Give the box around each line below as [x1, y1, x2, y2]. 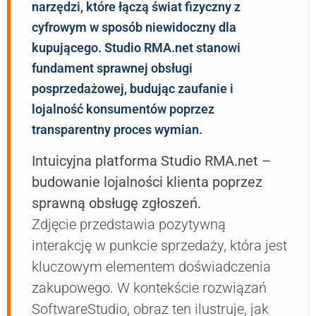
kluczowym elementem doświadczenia [32, 258, 271, 276]
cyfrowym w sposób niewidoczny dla [32, 20, 236, 35]
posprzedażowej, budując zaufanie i [32, 81, 233, 97]
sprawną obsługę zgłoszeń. [32, 195, 201, 212]
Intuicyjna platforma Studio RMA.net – [32, 152, 271, 170]
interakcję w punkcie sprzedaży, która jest [32, 237, 287, 255]
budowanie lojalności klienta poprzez [32, 174, 262, 191]
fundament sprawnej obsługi [32, 61, 193, 76]
